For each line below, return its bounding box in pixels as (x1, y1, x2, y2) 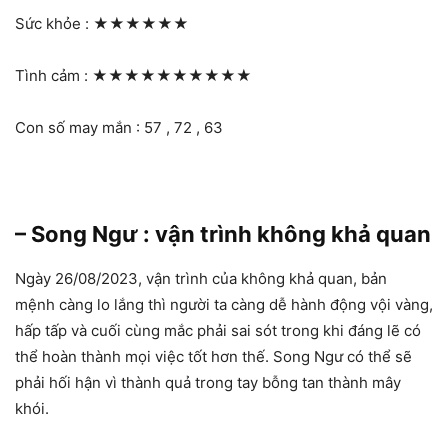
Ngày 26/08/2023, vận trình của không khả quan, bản (15, 269, 387, 289)
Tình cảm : (15, 66, 92, 86)
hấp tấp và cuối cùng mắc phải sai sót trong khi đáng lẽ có (15, 321, 421, 341)
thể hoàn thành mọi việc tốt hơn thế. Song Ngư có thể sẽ (15, 347, 412, 367)
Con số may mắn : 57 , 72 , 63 (15, 118, 223, 138)
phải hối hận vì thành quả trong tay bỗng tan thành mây (15, 373, 401, 393)
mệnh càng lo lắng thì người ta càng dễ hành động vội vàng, (15, 295, 433, 315)
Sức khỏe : (15, 14, 93, 34)
